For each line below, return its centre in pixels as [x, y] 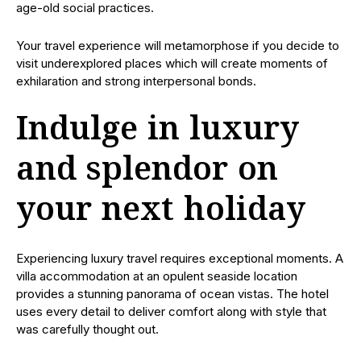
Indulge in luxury [158, 131]
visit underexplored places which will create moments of [172, 63]
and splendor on [147, 171]
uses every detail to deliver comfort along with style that [171, 311]
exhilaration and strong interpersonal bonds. [136, 81]
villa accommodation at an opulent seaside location [157, 276]
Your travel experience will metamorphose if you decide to [178, 46]
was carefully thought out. [87, 329]
